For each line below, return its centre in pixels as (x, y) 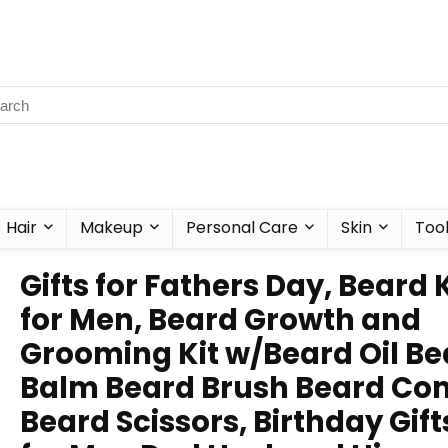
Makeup (111, 227)
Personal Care (242, 227)
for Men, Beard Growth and (220, 320)
